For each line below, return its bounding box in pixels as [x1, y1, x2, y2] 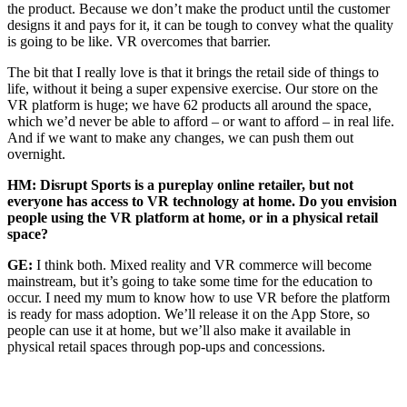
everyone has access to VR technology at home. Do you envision [7, 194, 397, 209]
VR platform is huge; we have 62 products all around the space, [7, 97, 372, 113]
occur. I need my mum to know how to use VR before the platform [7, 290, 390, 305]
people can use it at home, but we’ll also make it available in [7, 323, 351, 338]
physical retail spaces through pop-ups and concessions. [7, 339, 325, 354]
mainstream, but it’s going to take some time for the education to [7, 273, 372, 289]
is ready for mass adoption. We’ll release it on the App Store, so [7, 306, 370, 322]
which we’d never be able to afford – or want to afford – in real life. [7, 114, 394, 129]
